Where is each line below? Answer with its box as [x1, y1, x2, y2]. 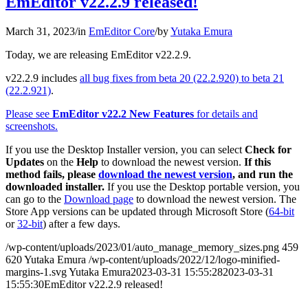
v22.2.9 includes [5, 72, 80, 85]
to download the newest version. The [133, 193, 296, 206]
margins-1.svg [5, 266, 67, 278]
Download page [64, 193, 133, 206]
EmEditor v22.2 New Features [52, 108, 194, 120]
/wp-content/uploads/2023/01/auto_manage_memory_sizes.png [5, 241, 279, 254]
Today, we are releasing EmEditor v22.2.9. [5, 49, 191, 61]
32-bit [17, 218, 43, 230]
